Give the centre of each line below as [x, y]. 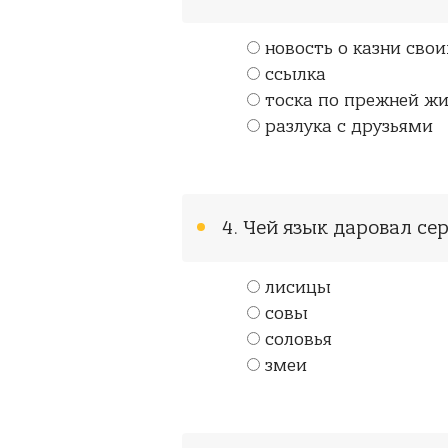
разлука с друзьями [349, 127]
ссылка [295, 75]
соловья [298, 340]
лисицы [298, 288]
